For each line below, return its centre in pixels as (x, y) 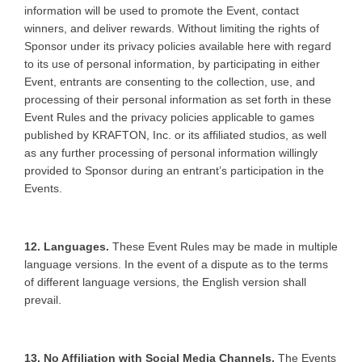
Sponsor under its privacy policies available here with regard (178, 46)
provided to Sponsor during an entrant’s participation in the (174, 170)
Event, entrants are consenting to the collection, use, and (170, 81)
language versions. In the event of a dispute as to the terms (176, 264)
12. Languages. (68, 246)
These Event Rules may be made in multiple (225, 246)
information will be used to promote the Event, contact (162, 10)
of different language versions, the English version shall (165, 282)
